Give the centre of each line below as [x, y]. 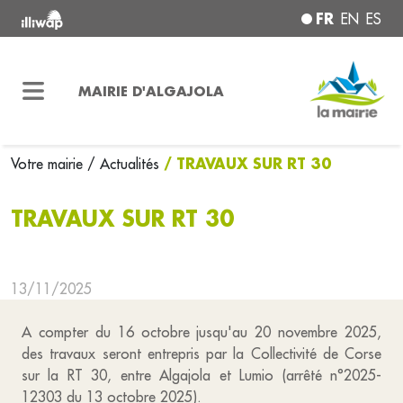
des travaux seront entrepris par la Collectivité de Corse [201, 354]
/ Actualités [123, 164]
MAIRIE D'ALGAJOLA [151, 90]
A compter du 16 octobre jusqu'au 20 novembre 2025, [201, 332]
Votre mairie [49, 164]
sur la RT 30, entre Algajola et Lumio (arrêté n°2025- [201, 375]
